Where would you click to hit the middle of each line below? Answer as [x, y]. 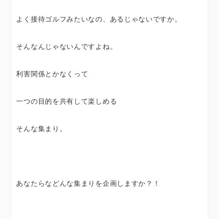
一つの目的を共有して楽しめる [67, 101]
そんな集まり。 [42, 128]
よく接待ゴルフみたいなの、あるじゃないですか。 [99, 19]
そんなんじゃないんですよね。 [67, 46]
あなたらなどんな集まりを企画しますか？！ [88, 183]
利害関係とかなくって [52, 73]
